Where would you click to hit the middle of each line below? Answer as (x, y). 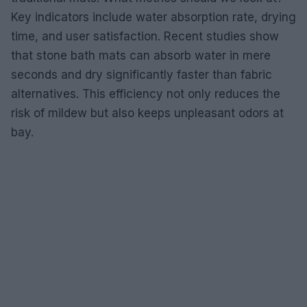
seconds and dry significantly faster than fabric (142, 75)
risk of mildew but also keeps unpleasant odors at (147, 113)
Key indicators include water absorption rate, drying (153, 17)
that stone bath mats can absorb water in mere (141, 56)
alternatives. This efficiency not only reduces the (146, 94)
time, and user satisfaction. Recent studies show (145, 36)
